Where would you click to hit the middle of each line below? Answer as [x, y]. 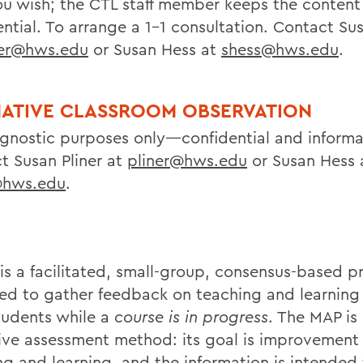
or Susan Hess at [155, 49]
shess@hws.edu [280, 49]
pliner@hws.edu [187, 160]
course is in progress [191, 316]
